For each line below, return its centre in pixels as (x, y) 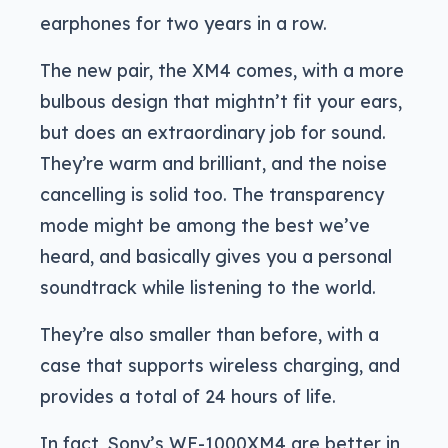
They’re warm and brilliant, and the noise (213, 162)
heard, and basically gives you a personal (216, 255)
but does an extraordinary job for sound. (213, 131)
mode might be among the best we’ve (205, 224)
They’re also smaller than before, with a (209, 333)
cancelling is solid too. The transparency (212, 193)
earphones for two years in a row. (183, 22)
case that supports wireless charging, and (220, 364)
